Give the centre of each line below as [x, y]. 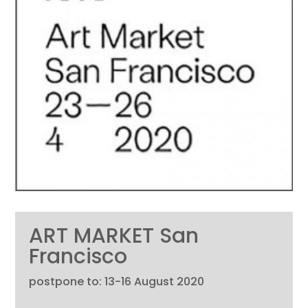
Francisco [78, 257]
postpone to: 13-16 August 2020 [117, 282]
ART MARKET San [114, 236]
